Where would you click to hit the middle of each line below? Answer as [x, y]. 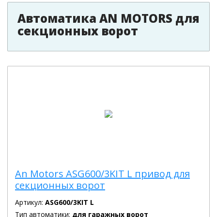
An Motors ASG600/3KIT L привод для [102, 174]
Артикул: [30, 202]
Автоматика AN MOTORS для [108, 18]
